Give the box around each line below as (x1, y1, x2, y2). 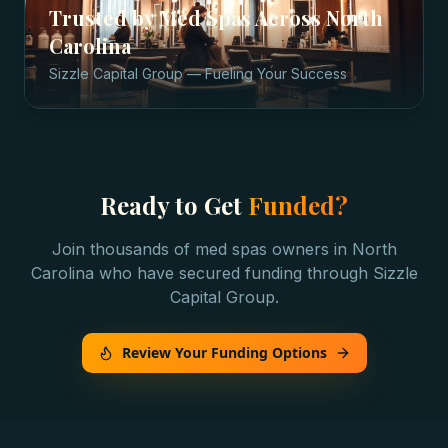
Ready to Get (100, 189, 248, 221)
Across (251, 4, 326, 31)
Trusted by (49, 4, 159, 31)
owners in (266, 239, 352, 259)
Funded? (248, 189, 348, 221)
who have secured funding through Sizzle (93, 263, 418, 283)
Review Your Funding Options (121, 343, 327, 362)
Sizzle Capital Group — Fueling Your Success (49, 65, 347, 82)
